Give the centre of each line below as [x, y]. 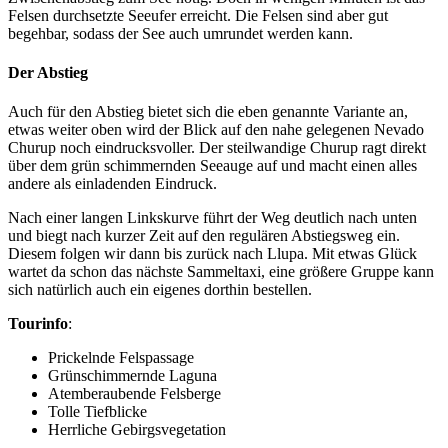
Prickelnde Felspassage [121, 358]
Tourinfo [38, 324]
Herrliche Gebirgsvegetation [137, 430]
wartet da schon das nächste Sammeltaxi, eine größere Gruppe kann [221, 272]
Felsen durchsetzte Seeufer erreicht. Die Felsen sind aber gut [198, 15]
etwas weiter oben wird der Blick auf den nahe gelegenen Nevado [216, 130]
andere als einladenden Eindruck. [112, 184]
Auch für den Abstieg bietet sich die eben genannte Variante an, [208, 112]
